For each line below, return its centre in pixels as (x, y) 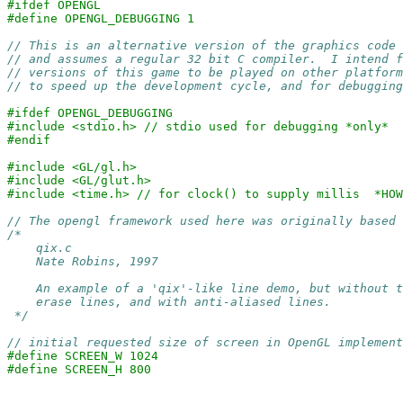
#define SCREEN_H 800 (79, 369)
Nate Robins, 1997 (83, 261)
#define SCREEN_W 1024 (83, 356)
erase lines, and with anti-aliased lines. (169, 302)
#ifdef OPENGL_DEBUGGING (90, 113)
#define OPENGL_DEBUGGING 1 (101, 18)
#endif (29, 140)
